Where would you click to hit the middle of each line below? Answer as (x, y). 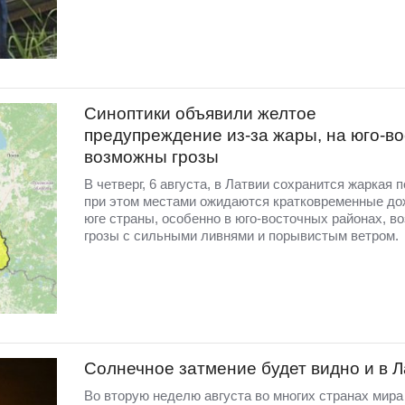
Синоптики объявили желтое (200, 114)
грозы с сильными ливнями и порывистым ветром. (241, 236)
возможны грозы (151, 157)
